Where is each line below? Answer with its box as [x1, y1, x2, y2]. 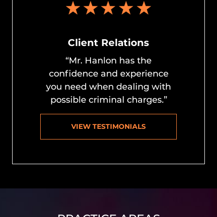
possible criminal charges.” [50, 94, 167, 105]
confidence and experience [48, 68, 169, 79]
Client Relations [68, 36, 149, 48]
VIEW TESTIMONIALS [71, 122, 146, 131]
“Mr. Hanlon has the [65, 55, 152, 66]
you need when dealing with [46, 81, 171, 92]
